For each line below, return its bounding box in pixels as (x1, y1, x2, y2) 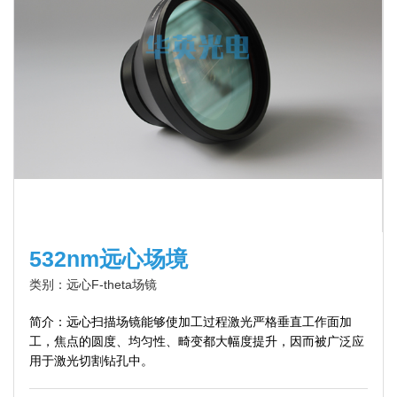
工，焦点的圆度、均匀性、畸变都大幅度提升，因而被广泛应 (28, 334, 364, 349)
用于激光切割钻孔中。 (28, 354, 153, 369)
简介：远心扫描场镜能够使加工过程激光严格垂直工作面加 (28, 315, 352, 330)
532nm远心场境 (28, 246, 188, 272)
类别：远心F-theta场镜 (28, 277, 157, 292)
